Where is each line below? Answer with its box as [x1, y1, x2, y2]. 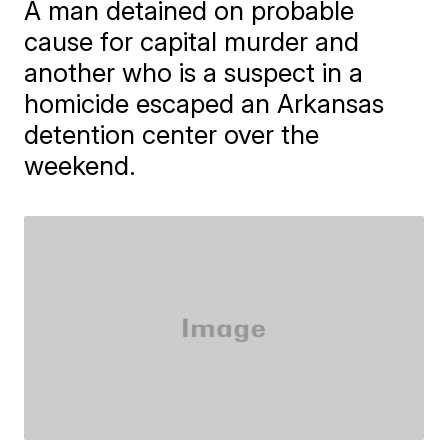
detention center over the [24, 119, 320, 150]
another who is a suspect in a [24, 57, 364, 88]
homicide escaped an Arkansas [24, 88, 385, 119]
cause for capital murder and [24, 26, 360, 57]
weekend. [24, 150, 137, 181]
